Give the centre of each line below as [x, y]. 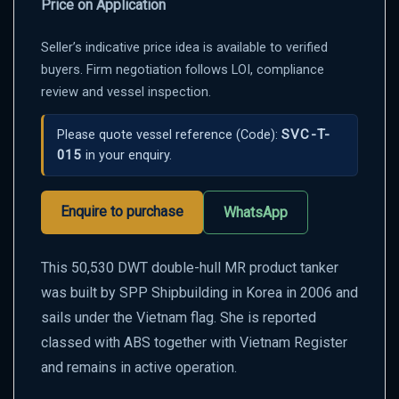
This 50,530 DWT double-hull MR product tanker [190, 267]
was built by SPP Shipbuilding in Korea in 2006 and [199, 292]
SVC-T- [306, 134]
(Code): [257, 134]
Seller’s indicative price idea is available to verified [184, 47]
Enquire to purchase [122, 211]
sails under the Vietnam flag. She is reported [179, 317]
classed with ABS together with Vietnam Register [194, 342]
